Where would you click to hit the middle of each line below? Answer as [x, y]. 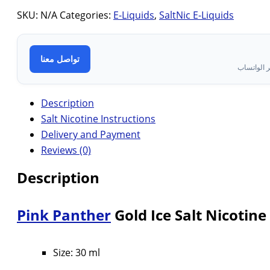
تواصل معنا [60, 59]
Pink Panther [64, 215]
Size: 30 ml [77, 253]
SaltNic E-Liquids [196, 15]
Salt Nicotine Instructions [98, 119]
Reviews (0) [66, 150]
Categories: [86, 15]
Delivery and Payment [91, 135]
